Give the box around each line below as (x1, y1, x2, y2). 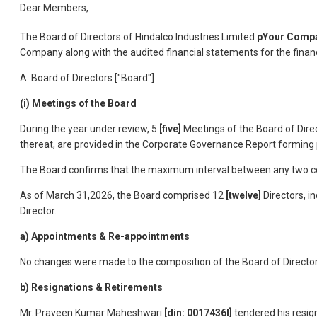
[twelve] (226, 189, 261, 201)
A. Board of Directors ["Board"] (20, 71, 154, 83)
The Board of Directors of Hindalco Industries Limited (20, 30, 257, 42)
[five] (159, 122, 181, 134)
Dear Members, (20, 2, 88, 14)
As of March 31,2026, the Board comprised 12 (20, 189, 226, 201)
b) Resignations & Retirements (20, 281, 163, 293)
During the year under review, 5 (20, 122, 159, 134)
